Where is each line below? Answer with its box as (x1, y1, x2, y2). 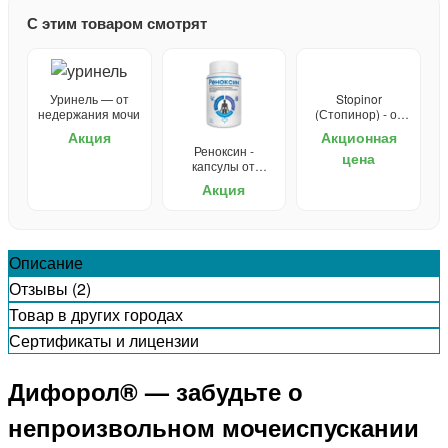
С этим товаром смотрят (27, 11, 207, 34)
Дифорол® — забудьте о (8, 374, 303, 409)
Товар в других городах (9, 302, 183, 326)
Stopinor (335, 89, 382, 107)
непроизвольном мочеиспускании (8, 410, 419, 445)
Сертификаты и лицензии (9, 328, 199, 352)
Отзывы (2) (9, 276, 91, 300)
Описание (9, 250, 83, 274)
